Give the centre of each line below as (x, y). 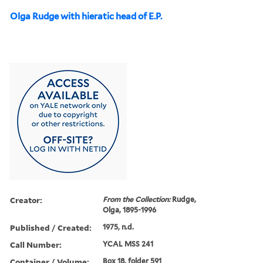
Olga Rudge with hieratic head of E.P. (86, 16)
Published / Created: (51, 227)
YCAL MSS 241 (128, 244)
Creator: (26, 200)
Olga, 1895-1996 (130, 210)
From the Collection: (138, 199)
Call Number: (36, 244)
